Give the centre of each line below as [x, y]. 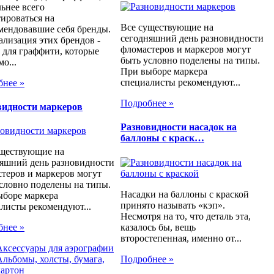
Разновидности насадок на [179, 127]
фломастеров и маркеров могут [186, 50]
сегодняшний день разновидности [192, 39]
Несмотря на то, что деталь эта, [186, 216]
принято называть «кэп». [173, 205]
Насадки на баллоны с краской [185, 194]
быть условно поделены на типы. [190, 61]
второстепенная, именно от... [181, 238]
